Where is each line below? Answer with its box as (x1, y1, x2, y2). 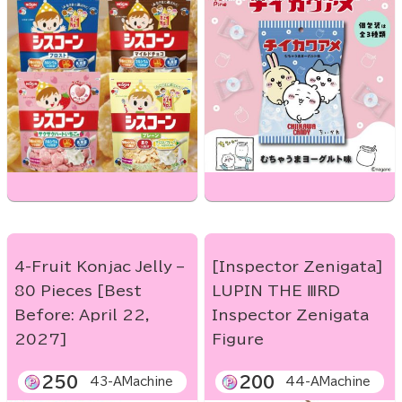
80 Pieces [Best (14, 284, 142, 299)
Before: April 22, (14, 308, 150, 323)
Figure (212, 332, 264, 347)
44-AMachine (285, 376, 371, 389)
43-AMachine (90, 376, 173, 389)
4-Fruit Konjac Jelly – (14, 259, 184, 275)
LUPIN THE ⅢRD (212, 284, 340, 299)
